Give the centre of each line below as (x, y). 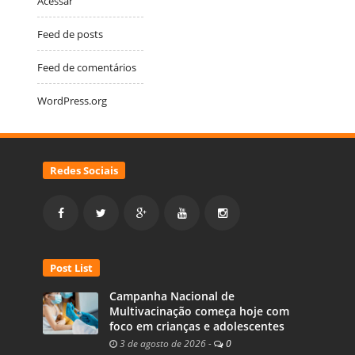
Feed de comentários (87, 67)
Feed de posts (70, 34)
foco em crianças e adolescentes (197, 326)
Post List (71, 267)
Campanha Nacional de (172, 296)
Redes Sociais (84, 170)
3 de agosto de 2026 (162, 343)
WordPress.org (72, 100)
